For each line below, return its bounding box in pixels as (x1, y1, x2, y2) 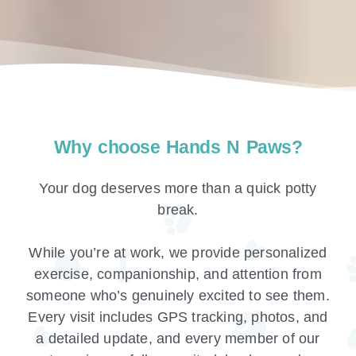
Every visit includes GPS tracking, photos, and (28, 309, 328, 326)
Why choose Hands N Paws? (53, 137, 303, 158)
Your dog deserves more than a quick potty (39, 180, 317, 197)
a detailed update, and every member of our (36, 331, 320, 347)
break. (157, 202, 199, 219)
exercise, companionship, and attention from (34, 266, 322, 283)
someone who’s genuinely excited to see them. (26, 288, 330, 304)
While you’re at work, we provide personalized (29, 245, 327, 261)
